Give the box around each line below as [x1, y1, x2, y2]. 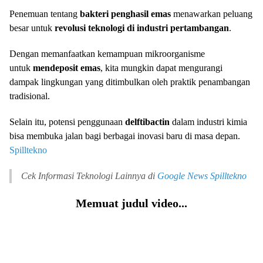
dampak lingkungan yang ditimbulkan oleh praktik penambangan [9, 76, 250, 87]
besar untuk [9, 22, 55, 33]
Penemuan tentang [9, 8, 80, 19]
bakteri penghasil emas [80, 8, 171, 19]
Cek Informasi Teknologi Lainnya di [21, 170, 157, 181]
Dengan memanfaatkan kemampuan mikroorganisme [9, 48, 205, 59]
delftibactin [125, 116, 170, 127]
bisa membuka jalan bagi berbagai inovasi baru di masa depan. [9, 130, 240, 141]
